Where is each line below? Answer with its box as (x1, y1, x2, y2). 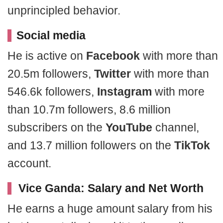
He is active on (7, 49, 86, 62)
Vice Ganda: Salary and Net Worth (18, 181, 204, 195)
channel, (152, 120, 199, 134)
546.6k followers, (7, 85, 97, 98)
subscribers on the (7, 120, 106, 134)
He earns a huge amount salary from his (7, 202, 213, 215)
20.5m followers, (7, 67, 94, 80)
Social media (16, 28, 86, 42)
